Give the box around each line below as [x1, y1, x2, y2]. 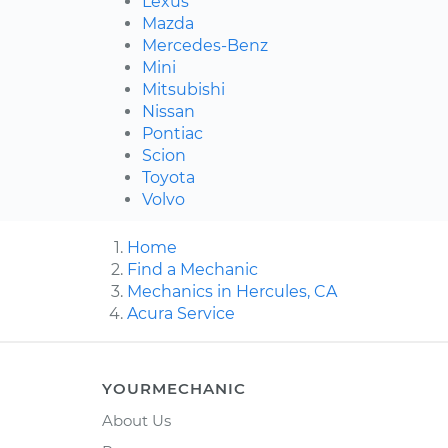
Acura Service [127, 304, 235, 324]
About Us [102, 411, 171, 431]
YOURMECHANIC [102, 379, 246, 399]
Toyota [142, 168, 195, 188]
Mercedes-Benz [142, 36, 268, 56]
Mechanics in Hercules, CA [127, 282, 337, 302]
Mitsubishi [142, 80, 225, 100]
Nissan [142, 102, 195, 122]
